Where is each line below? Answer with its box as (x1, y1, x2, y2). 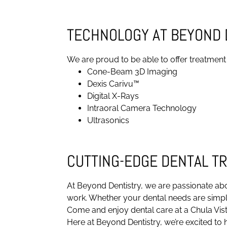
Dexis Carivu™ (87, 79, 139, 89)
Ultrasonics (87, 115, 129, 125)
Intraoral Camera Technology (87, 103, 197, 113)
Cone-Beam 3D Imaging (87, 66, 177, 77)
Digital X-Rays (87, 91, 139, 101)
